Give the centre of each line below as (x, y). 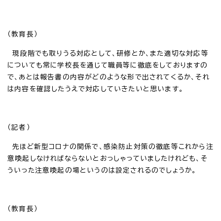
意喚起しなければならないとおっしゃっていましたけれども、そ (108, 158)
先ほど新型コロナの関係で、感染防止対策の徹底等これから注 (110, 146)
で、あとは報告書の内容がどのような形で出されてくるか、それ (109, 77)
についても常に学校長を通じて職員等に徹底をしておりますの (108, 65)
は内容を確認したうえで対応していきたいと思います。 (95, 89)
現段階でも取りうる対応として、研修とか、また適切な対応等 (108, 53)
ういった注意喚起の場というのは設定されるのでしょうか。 (102, 170)
